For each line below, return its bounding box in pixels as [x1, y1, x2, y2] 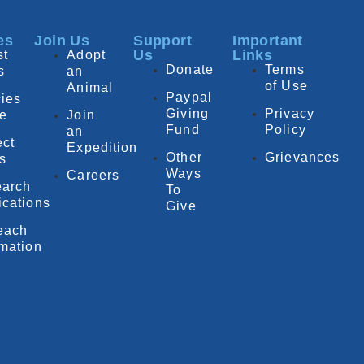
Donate [166, 63, 214, 77]
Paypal [166, 90, 212, 105]
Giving [166, 106, 209, 121]
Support [133, 32, 193, 50]
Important [232, 32, 303, 50]
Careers [67, 168, 120, 183]
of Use [265, 79, 308, 93]
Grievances [265, 150, 340, 165]
